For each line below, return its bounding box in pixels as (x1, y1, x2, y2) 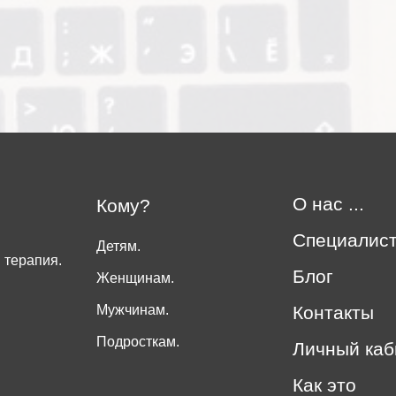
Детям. (96, 239, 141, 255)
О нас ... (293, 194, 364, 215)
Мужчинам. (96, 302, 170, 318)
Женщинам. (96, 270, 175, 286)
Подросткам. (96, 334, 180, 350)
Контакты (293, 302, 374, 324)
